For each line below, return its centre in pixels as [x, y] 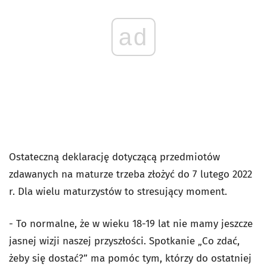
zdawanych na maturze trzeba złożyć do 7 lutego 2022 [131, 174]
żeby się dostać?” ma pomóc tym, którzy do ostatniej [130, 258]
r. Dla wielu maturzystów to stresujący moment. [118, 192]
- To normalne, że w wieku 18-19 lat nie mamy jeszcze [131, 224]
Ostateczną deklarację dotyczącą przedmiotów [114, 157]
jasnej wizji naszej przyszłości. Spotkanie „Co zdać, [124, 241]
